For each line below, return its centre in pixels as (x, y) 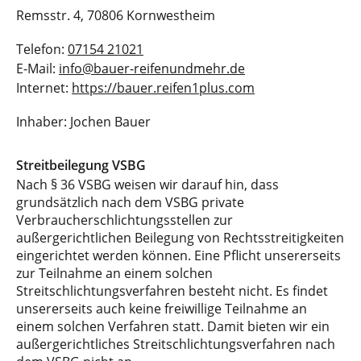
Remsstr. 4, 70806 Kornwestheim (116, 15)
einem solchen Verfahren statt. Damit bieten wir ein (173, 326)
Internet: (44, 88)
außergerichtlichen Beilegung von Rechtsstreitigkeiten (180, 238)
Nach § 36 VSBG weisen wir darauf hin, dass (147, 185)
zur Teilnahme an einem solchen (114, 273)
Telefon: (42, 49)
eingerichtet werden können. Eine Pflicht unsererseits (178, 255)
